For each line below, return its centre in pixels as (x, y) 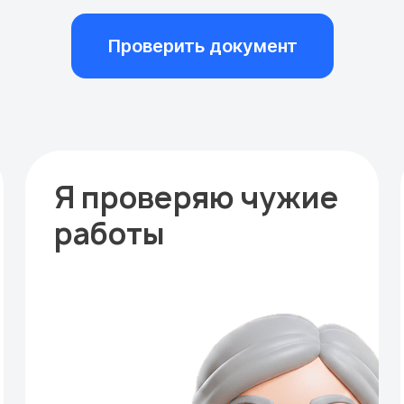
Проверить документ (202, 46)
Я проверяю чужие (197, 197)
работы (110, 234)
